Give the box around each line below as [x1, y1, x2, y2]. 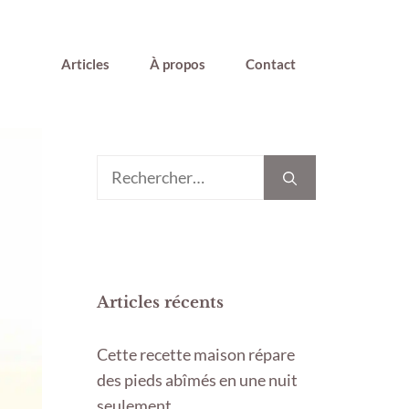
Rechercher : [96, 157, 184, 178]
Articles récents [97, 293, 224, 313]
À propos [150, 56, 205, 73]
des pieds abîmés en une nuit [97, 370, 298, 391]
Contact [246, 56, 296, 73]
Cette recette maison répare [97, 344, 295, 365]
